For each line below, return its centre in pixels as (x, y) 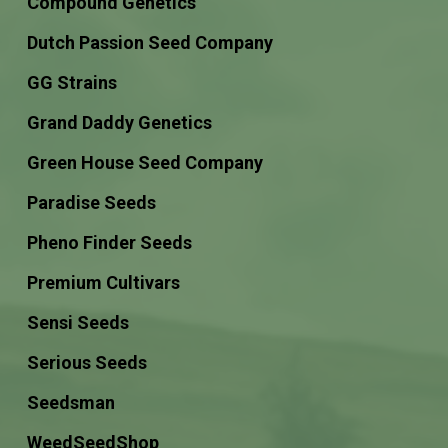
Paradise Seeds (91, 202)
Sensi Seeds (77, 322)
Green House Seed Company (144, 162)
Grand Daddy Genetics (119, 122)
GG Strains (71, 82)
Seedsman (70, 402)
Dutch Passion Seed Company (149, 42)
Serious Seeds (86, 362)
